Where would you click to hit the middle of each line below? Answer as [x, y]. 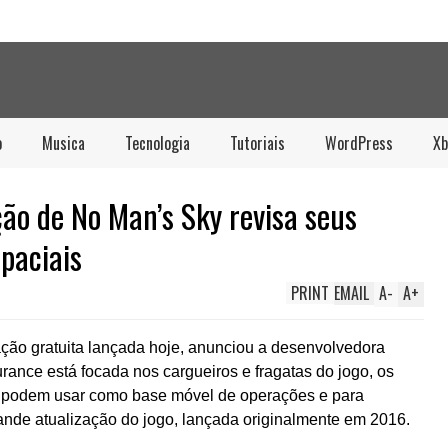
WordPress [359, 143]
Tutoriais [257, 143]
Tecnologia [157, 143]
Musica [63, 143]
